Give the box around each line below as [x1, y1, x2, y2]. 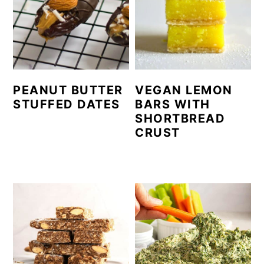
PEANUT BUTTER [13, 82, 123, 97]
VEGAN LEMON [135, 82, 233, 97]
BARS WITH [135, 97, 210, 111]
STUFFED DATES [13, 97, 120, 111]
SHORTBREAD [135, 111, 226, 126]
